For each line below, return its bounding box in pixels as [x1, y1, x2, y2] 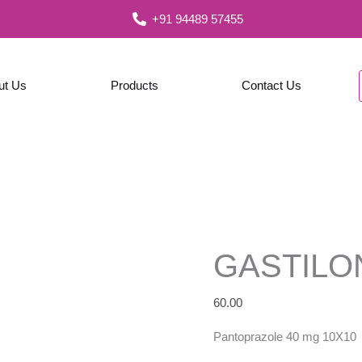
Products [110, 78, 158, 93]
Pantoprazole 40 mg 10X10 [213, 330, 356, 344]
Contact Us [241, 78, 301, 93]
